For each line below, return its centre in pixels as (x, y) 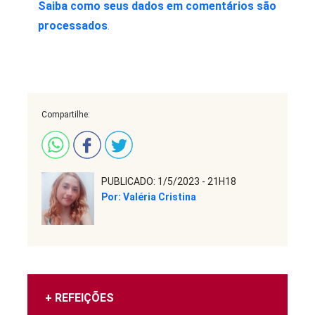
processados (73, 26)
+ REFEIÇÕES (79, 298)
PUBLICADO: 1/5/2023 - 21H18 (169, 182)
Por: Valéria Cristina (149, 197)
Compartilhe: (66, 115)
